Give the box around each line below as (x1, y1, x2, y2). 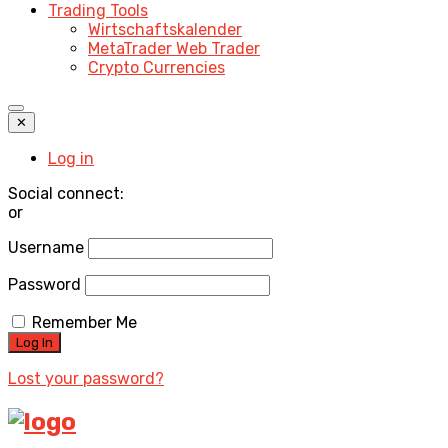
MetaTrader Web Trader (88, 39, 260, 59)
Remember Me (32, 313, 137, 333)
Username (8, 238, 84, 258)
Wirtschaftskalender (88, 20, 242, 40)
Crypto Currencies (88, 58, 225, 78)
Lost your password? (8, 369, 164, 389)
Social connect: (8, 184, 124, 204)
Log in (48, 149, 94, 169)
